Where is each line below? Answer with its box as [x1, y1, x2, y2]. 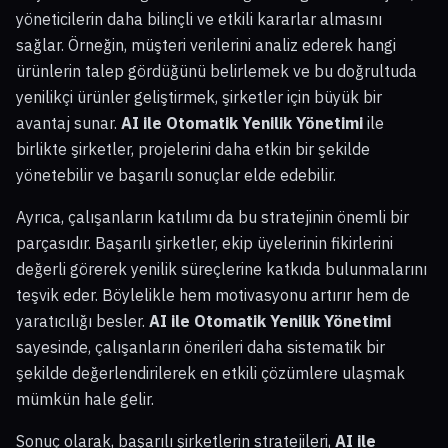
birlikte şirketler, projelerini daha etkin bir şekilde [16, 138, 370, 159]
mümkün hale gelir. [16, 388, 154, 409]
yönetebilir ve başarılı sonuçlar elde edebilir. [16, 164, 336, 185]
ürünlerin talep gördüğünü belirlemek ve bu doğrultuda [16, 60, 417, 81]
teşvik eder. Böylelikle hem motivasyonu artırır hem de [16, 284, 410, 305]
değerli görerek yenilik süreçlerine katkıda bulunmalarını [16, 258, 427, 279]
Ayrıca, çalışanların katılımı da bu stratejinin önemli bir [16, 206, 409, 227]
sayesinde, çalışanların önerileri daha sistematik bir [16, 336, 385, 357]
